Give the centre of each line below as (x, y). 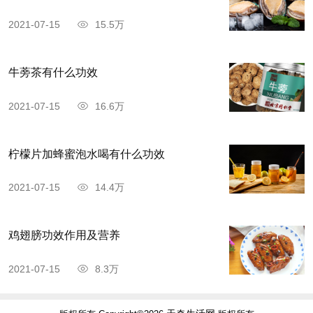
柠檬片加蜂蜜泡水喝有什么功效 (86, 154)
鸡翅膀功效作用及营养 (64, 235)
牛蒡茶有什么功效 (53, 73)
